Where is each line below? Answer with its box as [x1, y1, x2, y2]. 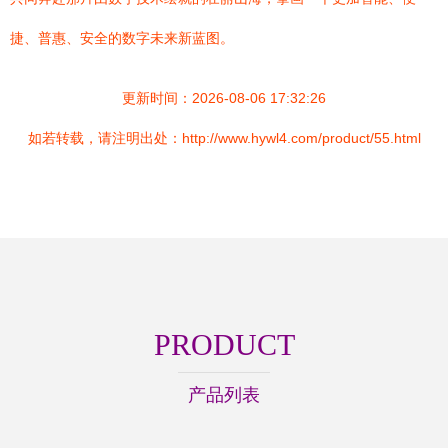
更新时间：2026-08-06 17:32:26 [122, 90, 326, 106]
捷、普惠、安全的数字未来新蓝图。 [10, 30, 234, 46]
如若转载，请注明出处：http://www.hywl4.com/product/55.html [27, 130, 421, 146]
